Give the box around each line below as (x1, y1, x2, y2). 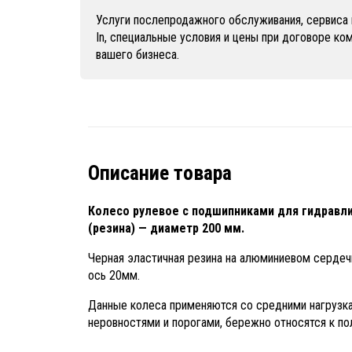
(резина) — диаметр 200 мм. (88, 221, 244, 236)
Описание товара (88, 161, 232, 185)
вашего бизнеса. (96, 47, 179, 62)
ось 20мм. (88, 268, 140, 283)
